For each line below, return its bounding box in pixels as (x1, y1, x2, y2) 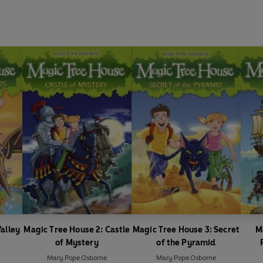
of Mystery (55, 237, 99, 248)
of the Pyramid (156, 237, 216, 248)
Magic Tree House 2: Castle (23, 224, 130, 235)
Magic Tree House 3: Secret (132, 224, 240, 235)
